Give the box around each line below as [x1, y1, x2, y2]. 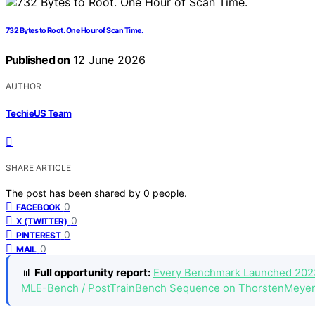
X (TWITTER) [16, 215, 67, 226]
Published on [6, 53, 70, 67]
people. [153, 186, 187, 199]
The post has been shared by [6, 186, 143, 199]
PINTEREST [16, 229, 61, 240]
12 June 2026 [70, 53, 146, 67]
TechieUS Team [6, 107, 72, 119]
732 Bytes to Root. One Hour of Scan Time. [6, 26, 143, 36]
